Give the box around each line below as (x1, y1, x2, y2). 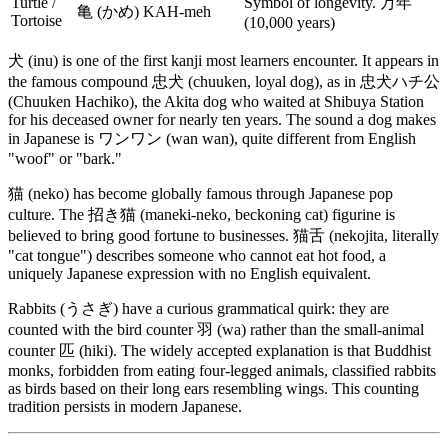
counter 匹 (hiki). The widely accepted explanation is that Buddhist (8, 341, 431, 359)
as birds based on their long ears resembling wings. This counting (8, 379, 419, 397)
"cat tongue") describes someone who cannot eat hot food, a (8, 246, 386, 264)
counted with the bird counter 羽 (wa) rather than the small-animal (8, 320, 424, 338)
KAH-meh (143, 2, 211, 20)
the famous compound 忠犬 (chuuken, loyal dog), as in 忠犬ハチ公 (8, 72, 440, 90)
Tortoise (11, 11, 62, 29)
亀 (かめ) (77, 2, 139, 20)
